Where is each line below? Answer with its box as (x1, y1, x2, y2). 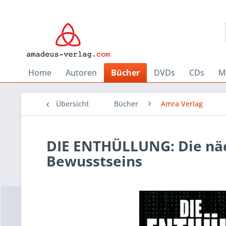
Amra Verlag (161, 99, 203, 108)
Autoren (66, 67, 97, 78)
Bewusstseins (46, 151, 142, 171)
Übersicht (56, 99, 89, 108)
